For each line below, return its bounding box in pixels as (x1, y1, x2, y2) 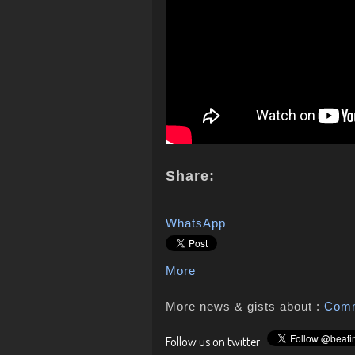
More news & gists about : (166, 300, 324, 313)
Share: (166, 168, 215, 184)
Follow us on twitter (166, 334, 267, 349)
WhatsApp (166, 216, 226, 230)
